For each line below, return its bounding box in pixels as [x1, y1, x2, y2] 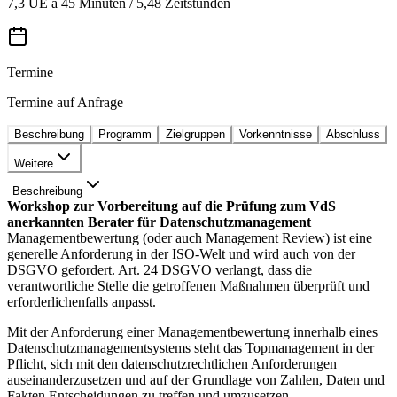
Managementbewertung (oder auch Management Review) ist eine [7, 230, 372, 245]
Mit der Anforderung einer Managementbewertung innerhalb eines [7, 323, 378, 339]
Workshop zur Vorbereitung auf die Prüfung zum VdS [7, 198, 336, 214]
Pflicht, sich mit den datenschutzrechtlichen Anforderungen [7, 355, 337, 371]
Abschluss [326, 127, 380, 141]
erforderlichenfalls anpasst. [7, 293, 156, 309]
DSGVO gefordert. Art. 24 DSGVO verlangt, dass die [7, 261, 312, 277]
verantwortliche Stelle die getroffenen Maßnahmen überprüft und [7, 277, 370, 293]
